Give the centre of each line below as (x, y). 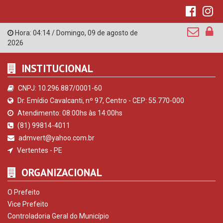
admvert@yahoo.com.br (56, 138)
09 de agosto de (113, 33)
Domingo (70, 33)
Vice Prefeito (28, 204)
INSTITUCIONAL (56, 69)
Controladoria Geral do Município (58, 216)
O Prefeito (24, 192)
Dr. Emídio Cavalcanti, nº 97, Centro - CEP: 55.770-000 (100, 101)
